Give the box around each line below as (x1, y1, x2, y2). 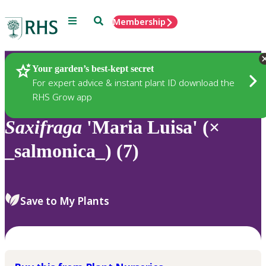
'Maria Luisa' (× (82, 116, 220, 138)
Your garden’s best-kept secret (32, 63, 154, 74)
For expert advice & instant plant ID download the (32, 76, 235, 88)
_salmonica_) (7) (5, 140, 139, 162)
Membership (113, 16, 166, 27)
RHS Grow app (32, 90, 92, 103)
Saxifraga (5, 116, 82, 138)
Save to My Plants (20, 194, 109, 208)
